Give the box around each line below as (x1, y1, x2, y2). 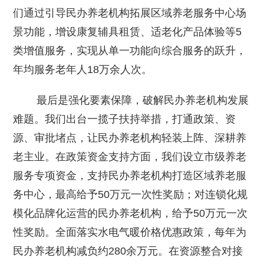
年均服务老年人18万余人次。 (13, 63, 153, 75)
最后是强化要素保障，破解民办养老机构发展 (13, 94, 249, 106)
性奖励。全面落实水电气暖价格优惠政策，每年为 (13, 226, 247, 238)
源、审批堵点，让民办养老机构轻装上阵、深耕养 (13, 131, 247, 144)
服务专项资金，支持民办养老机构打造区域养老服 (13, 169, 247, 181)
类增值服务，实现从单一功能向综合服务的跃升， (13, 44, 247, 57)
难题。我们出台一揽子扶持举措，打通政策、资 (13, 113, 236, 125)
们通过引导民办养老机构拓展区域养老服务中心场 (13, 6, 247, 19)
